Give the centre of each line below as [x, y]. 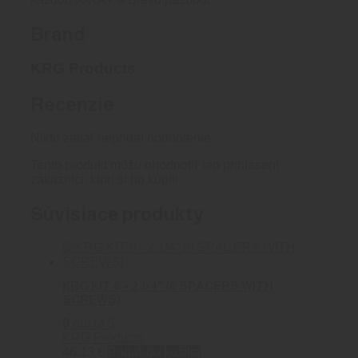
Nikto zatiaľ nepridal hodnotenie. [122, 138]
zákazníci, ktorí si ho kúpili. [106, 180]
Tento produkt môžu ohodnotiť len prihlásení [155, 165]
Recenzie [72, 105]
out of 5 [92, 323]
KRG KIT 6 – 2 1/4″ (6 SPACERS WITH [168, 286]
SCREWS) [91, 300]
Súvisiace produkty [117, 214]
